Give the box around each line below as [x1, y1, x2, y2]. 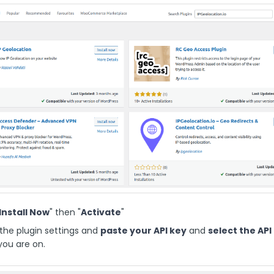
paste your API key [100, 224, 187, 237]
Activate [81, 206, 121, 218]
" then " [50, 206, 81, 218]
